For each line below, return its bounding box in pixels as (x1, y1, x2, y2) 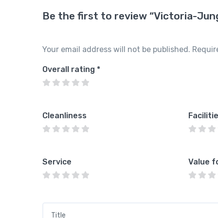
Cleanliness (42, 110, 87, 120)
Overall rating (42, 64, 97, 74)
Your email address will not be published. (42, 44, 190, 54)
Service (42, 157, 72, 166)
